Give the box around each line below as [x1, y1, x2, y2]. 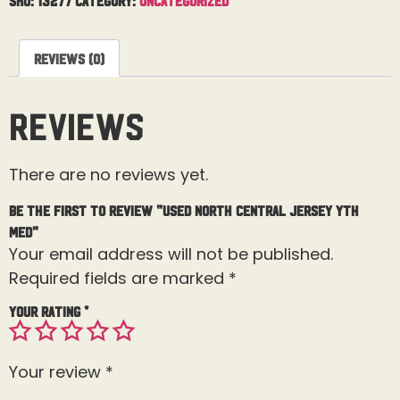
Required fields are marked [9, 267, 229, 290]
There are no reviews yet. [9, 162, 208, 186]
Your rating [9, 304, 84, 319]
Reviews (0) [34, 50, 104, 65]
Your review [9, 361, 105, 384]
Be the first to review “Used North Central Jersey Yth [9, 203, 359, 218]
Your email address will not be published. [9, 243, 333, 266]
